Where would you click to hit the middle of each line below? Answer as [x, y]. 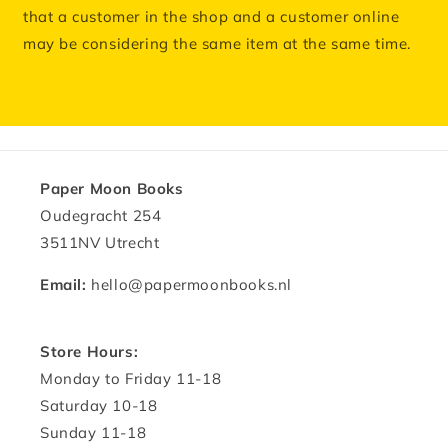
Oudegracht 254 [101, 216]
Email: [66, 285]
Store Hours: [89, 352]
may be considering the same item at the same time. [217, 44]
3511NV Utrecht [100, 243]
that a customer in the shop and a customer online [211, 17]
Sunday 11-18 [93, 433]
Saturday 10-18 [99, 406]
